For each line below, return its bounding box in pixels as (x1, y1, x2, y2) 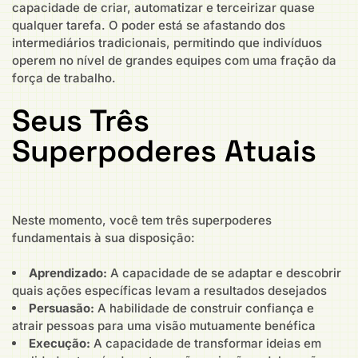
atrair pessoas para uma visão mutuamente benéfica (12, 318, 316, 334)
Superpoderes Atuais (12, 131, 316, 170)
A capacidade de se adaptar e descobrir (107, 265, 341, 281)
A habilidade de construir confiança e (94, 300, 314, 316)
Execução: (29, 336, 90, 352)
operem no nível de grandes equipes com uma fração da (12, 53, 336, 69)
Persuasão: (29, 300, 94, 316)
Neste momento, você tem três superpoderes (12, 212, 272, 228)
